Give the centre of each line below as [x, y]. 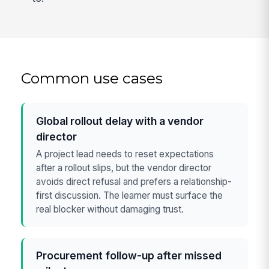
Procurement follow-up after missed [129, 256]
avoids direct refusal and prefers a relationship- [134, 182]
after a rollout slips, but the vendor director [124, 168]
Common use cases [92, 78]
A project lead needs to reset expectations [125, 154]
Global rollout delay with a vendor [120, 121]
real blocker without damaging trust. [110, 210]
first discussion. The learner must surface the [130, 196]
